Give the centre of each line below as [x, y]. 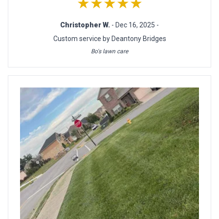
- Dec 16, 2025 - [135, 25]
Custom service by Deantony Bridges [109, 38]
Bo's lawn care [109, 51]
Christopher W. [86, 25]
